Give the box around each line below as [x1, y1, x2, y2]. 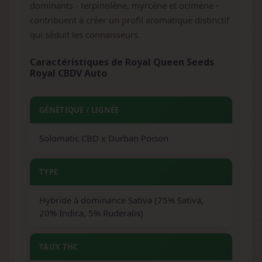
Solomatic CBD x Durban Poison [39, 132, 168, 144]
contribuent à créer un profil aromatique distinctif [30, 14, 229, 26]
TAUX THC [39, 242, 78, 252]
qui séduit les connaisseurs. [30, 29, 140, 40]
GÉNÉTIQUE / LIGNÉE [39, 105, 119, 115]
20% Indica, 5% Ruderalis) [39, 207, 143, 219]
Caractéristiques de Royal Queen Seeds [30, 56, 214, 68]
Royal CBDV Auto [30, 67, 107, 80]
